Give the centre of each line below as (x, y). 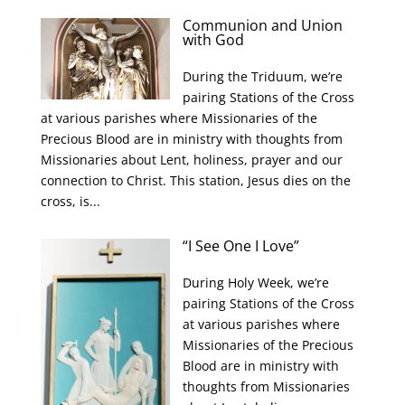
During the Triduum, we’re (263, 76)
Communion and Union (263, 25)
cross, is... (70, 201)
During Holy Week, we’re (256, 283)
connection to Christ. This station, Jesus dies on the (195, 180)
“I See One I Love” (241, 246)
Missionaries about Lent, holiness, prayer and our (191, 160)
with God (214, 40)
